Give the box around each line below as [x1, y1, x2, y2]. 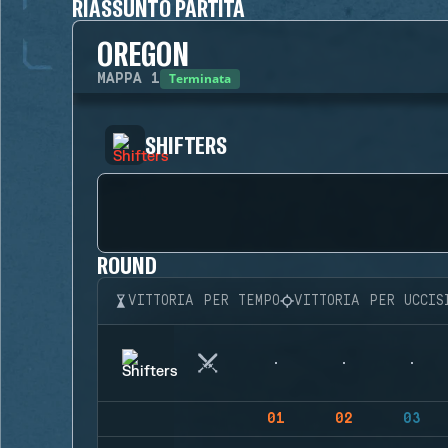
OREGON [97, 34, 190, 72]
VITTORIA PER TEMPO [128, 293, 280, 309]
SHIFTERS [145, 130, 228, 159]
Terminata [169, 70, 231, 87]
